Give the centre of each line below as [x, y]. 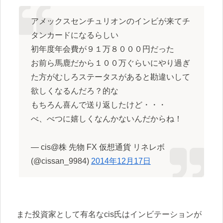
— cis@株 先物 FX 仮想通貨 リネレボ [98, 147]
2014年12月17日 [121, 161]
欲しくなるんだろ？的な [74, 91]
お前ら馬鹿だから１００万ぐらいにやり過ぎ [110, 63]
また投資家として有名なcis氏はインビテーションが [109, 215]
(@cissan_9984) [61, 161]
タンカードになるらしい [74, 35]
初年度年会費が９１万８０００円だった [102, 49]
